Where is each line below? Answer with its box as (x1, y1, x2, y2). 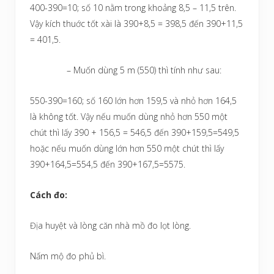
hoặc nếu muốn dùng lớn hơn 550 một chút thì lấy (30, 142, 224, 154)
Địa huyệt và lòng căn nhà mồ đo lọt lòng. (30, 219, 191, 231)
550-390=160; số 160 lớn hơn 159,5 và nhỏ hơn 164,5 (30, 94, 237, 106)
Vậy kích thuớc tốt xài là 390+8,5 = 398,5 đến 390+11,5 (30, 17, 243, 29)
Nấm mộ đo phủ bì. (30, 250, 106, 262)
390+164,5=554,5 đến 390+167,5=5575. (30, 158, 185, 170)
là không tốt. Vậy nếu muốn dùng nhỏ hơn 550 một (30, 110, 228, 122)
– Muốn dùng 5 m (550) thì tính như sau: (67, 64, 221, 76)
